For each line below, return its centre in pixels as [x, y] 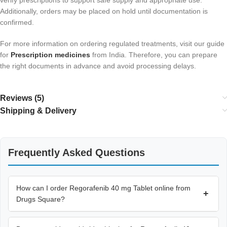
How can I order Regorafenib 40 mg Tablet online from [103, 188]
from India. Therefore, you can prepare [154, 54]
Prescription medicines [50, 54]
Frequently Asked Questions [77, 152]
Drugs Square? [41, 199]
